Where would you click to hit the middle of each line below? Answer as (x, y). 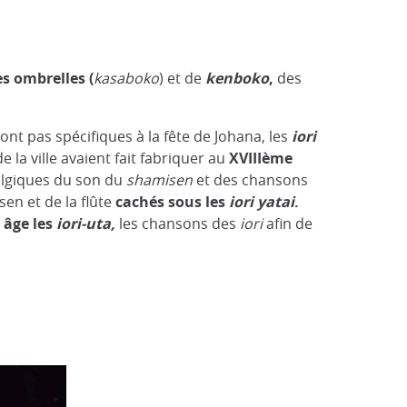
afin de (289, 223)
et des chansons (250, 180)
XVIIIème (261, 158)
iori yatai (262, 202)
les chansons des (179, 223)
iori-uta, (86, 223)
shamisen (159, 180)
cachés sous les (172, 202)
